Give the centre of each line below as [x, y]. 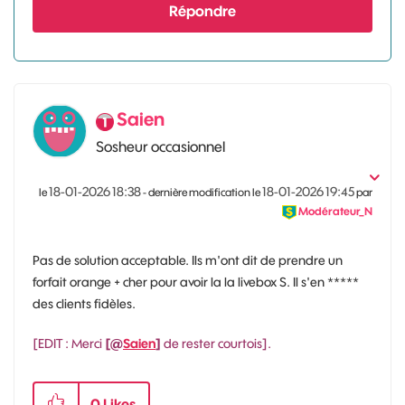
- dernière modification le [202, 192]
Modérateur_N [335, 211]
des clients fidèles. [85, 303]
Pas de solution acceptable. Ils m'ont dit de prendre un [188, 260]
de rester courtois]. [217, 343]
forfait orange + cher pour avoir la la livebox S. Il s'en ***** [196, 282]
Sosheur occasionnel [160, 146]
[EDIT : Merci [69, 343]
